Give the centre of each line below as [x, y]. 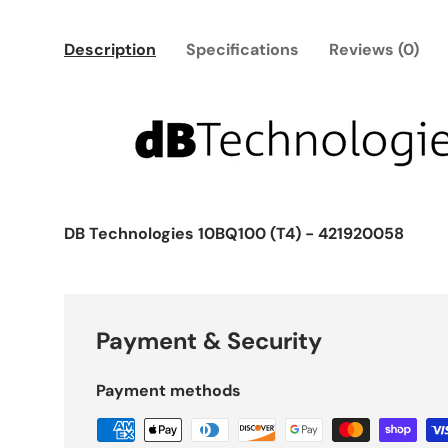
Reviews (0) [374, 50]
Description [110, 50]
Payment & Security [209, 341]
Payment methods [168, 391]
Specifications [242, 50]
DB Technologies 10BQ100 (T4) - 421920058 [234, 234]
